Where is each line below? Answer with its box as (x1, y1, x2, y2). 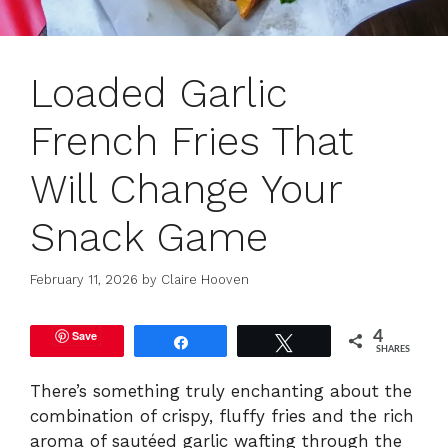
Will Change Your (30, 165, 342, 213)
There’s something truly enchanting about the (30, 381, 412, 402)
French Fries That (30, 117, 353, 165)
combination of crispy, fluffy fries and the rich (30, 406, 414, 427)
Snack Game (30, 213, 268, 261)
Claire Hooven (161, 272, 249, 288)
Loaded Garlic (30, 69, 288, 117)
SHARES (376, 345, 411, 355)
